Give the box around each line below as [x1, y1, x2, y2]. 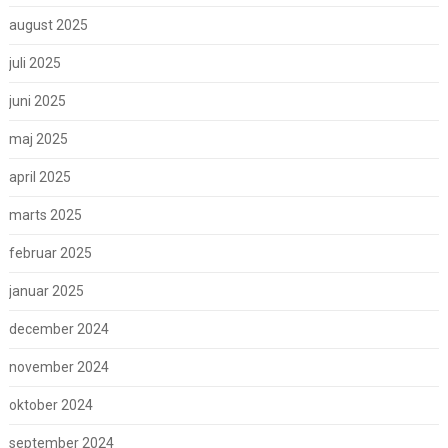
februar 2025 [8, 245, 92, 262]
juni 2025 [8, 93, 66, 110]
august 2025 [8, 17, 88, 34]
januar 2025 [8, 283, 84, 300]
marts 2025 [8, 207, 82, 224]
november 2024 [8, 359, 109, 376]
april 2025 [8, 169, 71, 186]
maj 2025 [8, 131, 68, 148]
